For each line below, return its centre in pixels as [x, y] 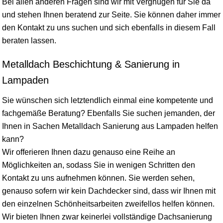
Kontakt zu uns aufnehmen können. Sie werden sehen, [98, 178]
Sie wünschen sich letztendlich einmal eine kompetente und [108, 100]
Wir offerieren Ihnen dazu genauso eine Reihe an [89, 152]
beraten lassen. [29, 40]
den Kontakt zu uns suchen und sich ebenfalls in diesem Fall [109, 27]
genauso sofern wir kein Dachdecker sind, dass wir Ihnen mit [109, 191]
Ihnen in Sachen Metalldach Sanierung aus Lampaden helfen [110, 126]
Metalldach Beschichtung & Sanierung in [91, 64]
